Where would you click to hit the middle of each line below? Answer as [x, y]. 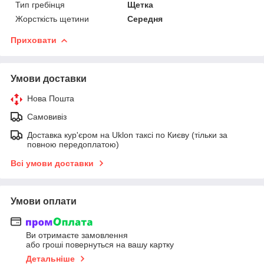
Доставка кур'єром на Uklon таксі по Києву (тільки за [127, 135]
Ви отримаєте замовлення [77, 235]
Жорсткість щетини [52, 19]
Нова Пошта [51, 98]
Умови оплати [44, 201]
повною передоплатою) [73, 144]
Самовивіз [47, 116]
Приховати [34, 40]
